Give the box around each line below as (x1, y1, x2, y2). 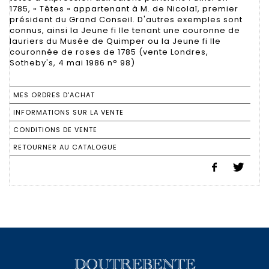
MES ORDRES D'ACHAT (13, 89, 95, 100)
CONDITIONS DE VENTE (13, 124, 97, 134)
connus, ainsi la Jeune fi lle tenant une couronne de (10, 24, 240, 36)
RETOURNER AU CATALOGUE (13, 142, 117, 152)
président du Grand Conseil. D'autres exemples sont (10, 13, 243, 25)
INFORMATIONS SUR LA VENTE (13, 107, 124, 117)
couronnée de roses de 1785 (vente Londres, (10, 46, 208, 58)
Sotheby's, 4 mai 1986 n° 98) (10, 56, 135, 68)
